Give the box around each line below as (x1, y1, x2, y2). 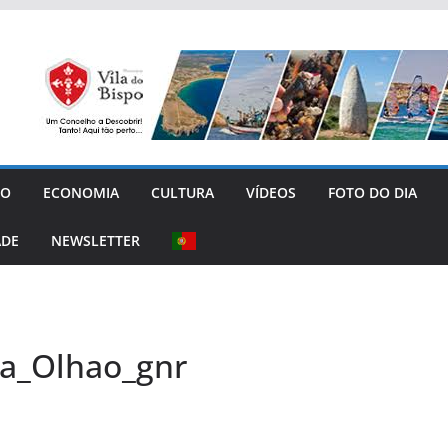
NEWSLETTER (51, 230, 140, 250)
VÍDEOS (246, 182, 296, 202)
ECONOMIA (43, 182, 119, 202)
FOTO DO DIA (328, 182, 417, 202)
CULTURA (151, 182, 214, 202)
